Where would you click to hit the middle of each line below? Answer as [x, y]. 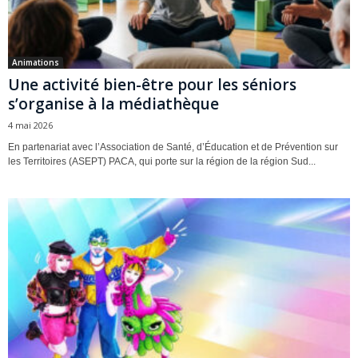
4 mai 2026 [30, 125]
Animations [36, 62]
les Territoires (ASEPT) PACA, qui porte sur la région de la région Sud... [162, 161]
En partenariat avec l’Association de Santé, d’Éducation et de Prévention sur [173, 147]
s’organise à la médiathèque [113, 103]
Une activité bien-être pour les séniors [152, 84]
